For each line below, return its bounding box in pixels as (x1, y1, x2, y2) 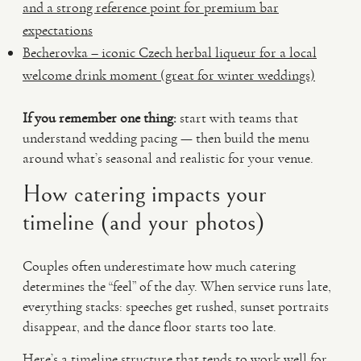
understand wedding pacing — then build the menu (23, 129, 309, 147)
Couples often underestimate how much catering (23, 257, 296, 275)
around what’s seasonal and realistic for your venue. (23, 149, 313, 167)
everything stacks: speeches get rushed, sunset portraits (23, 297, 329, 315)
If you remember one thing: (23, 109, 176, 127)
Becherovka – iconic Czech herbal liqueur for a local (23, 44, 317, 61)
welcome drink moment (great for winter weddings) (23, 66, 315, 84)
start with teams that (176, 109, 298, 127)
